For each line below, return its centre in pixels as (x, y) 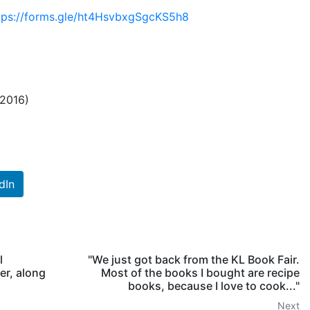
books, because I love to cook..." (214, 286)
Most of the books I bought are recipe (201, 273)
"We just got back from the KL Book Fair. (194, 260)
